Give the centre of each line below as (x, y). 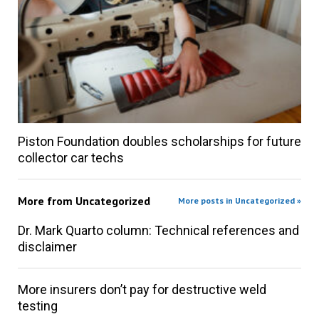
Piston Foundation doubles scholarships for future (159, 141)
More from (46, 200)
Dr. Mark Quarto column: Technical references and (158, 230)
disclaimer (47, 246)
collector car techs (70, 157)
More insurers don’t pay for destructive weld (142, 289)
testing (37, 305)
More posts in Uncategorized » (240, 200)
